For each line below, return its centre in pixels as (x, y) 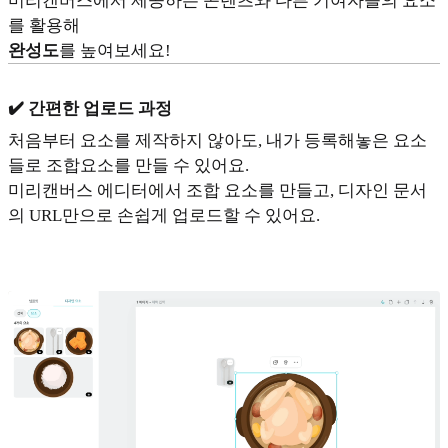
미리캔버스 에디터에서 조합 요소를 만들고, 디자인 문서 (217, 190)
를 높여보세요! (115, 51)
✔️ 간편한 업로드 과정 (90, 109)
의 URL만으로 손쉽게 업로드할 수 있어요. (164, 215)
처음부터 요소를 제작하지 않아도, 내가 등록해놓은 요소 (217, 140)
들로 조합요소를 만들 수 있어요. (128, 165)
